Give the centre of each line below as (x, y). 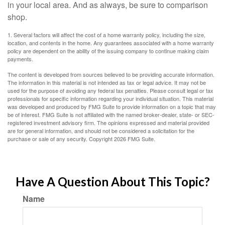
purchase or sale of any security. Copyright (61, 139)
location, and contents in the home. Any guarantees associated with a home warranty (111, 43)
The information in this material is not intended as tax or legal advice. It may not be (107, 82)
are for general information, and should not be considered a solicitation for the (101, 131)
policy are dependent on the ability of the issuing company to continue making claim (108, 51)
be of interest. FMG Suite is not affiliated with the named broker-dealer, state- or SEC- (111, 115)
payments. (20, 59)
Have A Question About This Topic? (113, 182)
